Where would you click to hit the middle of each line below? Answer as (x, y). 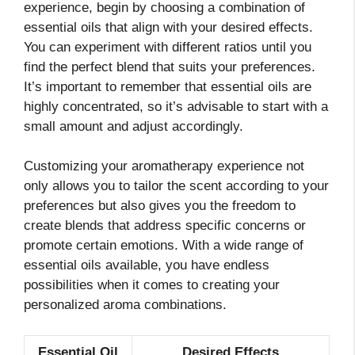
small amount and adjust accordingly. (134, 126)
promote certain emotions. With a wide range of (164, 246)
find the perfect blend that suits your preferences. (170, 67)
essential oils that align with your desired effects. (168, 27)
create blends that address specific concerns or (165, 226)
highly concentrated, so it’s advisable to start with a (176, 106)
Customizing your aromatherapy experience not (164, 166)
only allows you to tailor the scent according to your (176, 186)
